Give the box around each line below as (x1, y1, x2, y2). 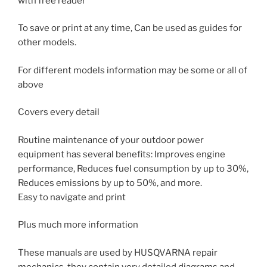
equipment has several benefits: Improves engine (18, 148, 225, 160)
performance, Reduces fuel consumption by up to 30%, (18, 163, 249, 174)
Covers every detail (18, 107, 100, 117)
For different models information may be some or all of (18, 64, 247, 76)
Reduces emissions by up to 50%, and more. (18, 177, 202, 188)
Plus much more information (18, 219, 138, 230)
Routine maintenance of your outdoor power (18, 134, 204, 145)
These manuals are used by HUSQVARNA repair (18, 247, 218, 258)
